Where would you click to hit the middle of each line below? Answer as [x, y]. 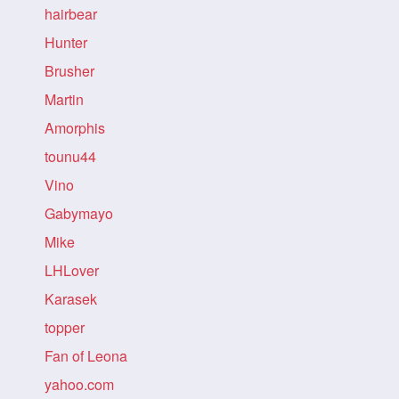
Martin [64, 99]
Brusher [69, 71]
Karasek [71, 299]
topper [65, 327]
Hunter [66, 42]
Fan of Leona [86, 356]
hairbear [71, 14]
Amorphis [75, 128]
